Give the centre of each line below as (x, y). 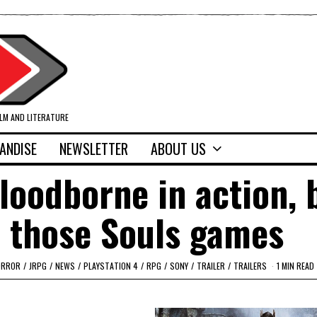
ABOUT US (178, 149)
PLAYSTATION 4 (111, 265)
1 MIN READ (295, 265)
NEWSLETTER (94, 149)
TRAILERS (250, 265)
